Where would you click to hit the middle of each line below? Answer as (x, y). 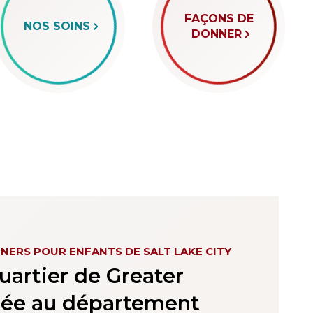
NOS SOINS (57, 26)
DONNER (217, 34)
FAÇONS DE (219, 19)
